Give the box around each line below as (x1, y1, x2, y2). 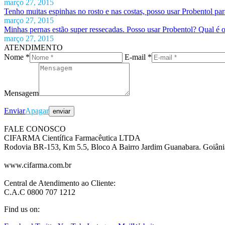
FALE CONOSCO (4, 124, 66, 133)
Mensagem (4, 88, 39, 97)
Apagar (25, 106, 49, 115)
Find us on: (4, 204, 40, 213)
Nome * (4, 52, 30, 61)
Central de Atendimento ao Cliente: (4, 178, 116, 187)
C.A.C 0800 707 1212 (4, 187, 75, 196)
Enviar (4, 106, 25, 115)
